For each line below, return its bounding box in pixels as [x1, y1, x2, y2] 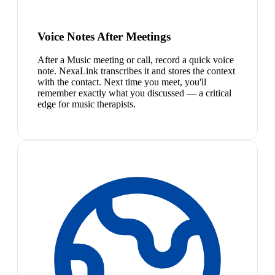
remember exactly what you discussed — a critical [37, 88, 231, 99]
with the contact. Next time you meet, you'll [37, 77, 206, 88]
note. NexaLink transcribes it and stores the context [37, 66, 235, 77]
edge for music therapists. [37, 99, 136, 110]
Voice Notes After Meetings [37, 29, 171, 43]
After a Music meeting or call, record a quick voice [37, 55, 234, 66]
